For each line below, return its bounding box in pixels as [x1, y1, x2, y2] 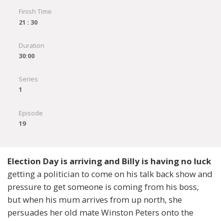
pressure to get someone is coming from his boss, [7, 181, 199, 193]
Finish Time [18, 7, 52, 16]
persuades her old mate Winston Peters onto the [7, 207, 193, 219]
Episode [18, 108, 43, 117]
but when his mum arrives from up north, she [7, 194, 182, 206]
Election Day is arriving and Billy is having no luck [7, 155, 211, 167]
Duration [18, 40, 44, 50]
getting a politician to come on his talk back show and [7, 168, 213, 180]
